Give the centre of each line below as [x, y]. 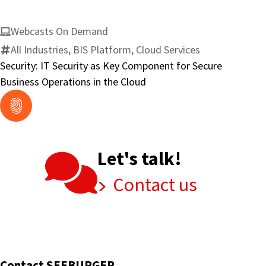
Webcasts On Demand [59, 31]
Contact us [153, 185]
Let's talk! [140, 159]
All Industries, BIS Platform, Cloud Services [105, 50]
